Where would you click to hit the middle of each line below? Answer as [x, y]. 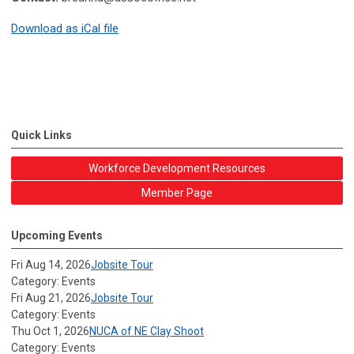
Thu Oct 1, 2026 [50, 331]
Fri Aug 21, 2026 [51, 298]
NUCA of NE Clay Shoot [147, 331]
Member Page [177, 192]
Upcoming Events [57, 235]
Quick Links [41, 135]
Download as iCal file [65, 28]
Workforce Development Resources [177, 168]
